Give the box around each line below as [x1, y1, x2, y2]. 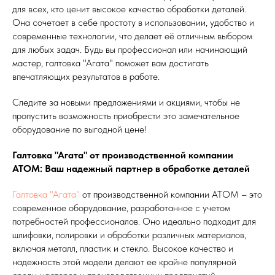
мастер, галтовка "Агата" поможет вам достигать [12, 56, 209, 69]
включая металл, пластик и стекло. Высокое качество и [12, 242, 233, 254]
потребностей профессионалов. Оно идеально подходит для [12, 215, 256, 227]
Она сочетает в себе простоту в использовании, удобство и [12, 16, 254, 28]
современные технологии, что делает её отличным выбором [12, 29, 252, 42]
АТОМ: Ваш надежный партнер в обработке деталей [12, 162, 250, 174]
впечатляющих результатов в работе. [12, 70, 160, 82]
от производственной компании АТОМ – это [80, 188, 262, 200]
